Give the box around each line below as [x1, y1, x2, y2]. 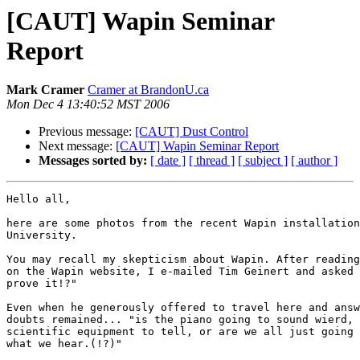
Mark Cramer [6, 83, 84, 97]
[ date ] [150, 153, 186, 168]
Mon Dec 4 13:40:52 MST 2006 [6, 97, 170, 112]
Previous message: [39, 125, 135, 139]
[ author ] [291, 153, 337, 168]
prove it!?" [6, 277, 77, 290]
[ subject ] [238, 153, 288, 168]
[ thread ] [189, 153, 235, 168]
